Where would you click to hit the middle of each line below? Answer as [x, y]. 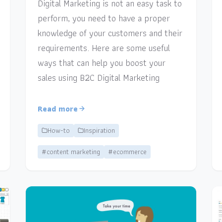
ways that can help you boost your [102, 62]
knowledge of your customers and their [110, 33]
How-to [59, 130]
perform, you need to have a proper [104, 18]
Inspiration [100, 130]
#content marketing [71, 151]
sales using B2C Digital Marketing [99, 77]
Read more [58, 109]
